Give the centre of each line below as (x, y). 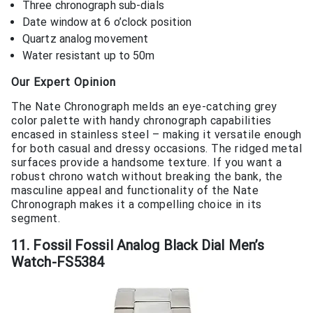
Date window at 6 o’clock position (107, 22)
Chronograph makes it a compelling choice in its (137, 204)
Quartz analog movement (86, 38)
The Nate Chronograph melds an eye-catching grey (144, 106)
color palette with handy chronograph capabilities (141, 120)
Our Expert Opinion (64, 82)
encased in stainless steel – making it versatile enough (156, 134)
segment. (36, 218)
